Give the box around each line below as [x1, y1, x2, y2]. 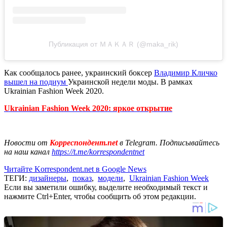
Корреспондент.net [48, 138, 120, 147]
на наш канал [4, 147, 52, 157]
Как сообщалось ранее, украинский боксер [4, 68, 154, 78]
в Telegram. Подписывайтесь [120, 138, 219, 147]
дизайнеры [29, 174, 66, 183]
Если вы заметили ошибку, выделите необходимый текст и [4, 183, 208, 192]
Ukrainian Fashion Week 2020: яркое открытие [4, 104, 172, 113]
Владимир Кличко [154, 68, 217, 78]
